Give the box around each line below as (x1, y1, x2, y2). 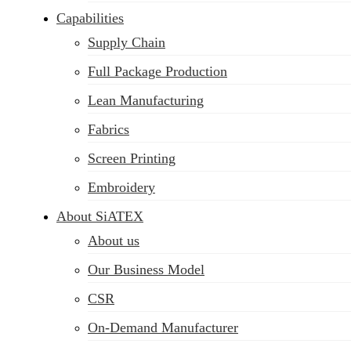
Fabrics (88, 121, 129, 137)
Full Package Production (88, 63, 227, 79)
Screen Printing (88, 150, 175, 166)
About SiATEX (56, 208, 143, 224)
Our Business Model (88, 262, 204, 277)
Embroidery (88, 179, 155, 195)
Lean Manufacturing (88, 92, 204, 108)
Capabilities (56, 10, 124, 26)
